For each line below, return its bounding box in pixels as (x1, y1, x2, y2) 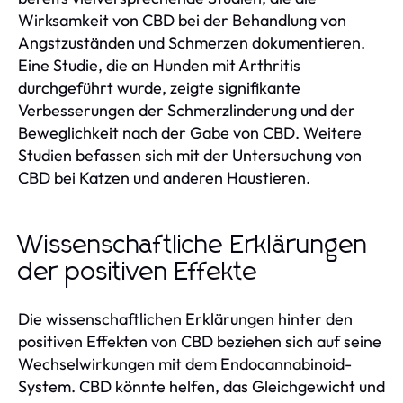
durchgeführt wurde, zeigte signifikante (18, 76, 300, 98)
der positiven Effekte (18, 259, 258, 285)
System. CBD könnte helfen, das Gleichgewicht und (18, 375, 385, 397)
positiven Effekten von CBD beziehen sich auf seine (18, 330, 381, 352)
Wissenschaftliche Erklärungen (18, 232, 368, 258)
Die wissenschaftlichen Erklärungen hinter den (18, 308, 353, 329)
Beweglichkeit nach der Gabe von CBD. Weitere (18, 121, 362, 143)
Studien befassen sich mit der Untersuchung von (18, 144, 362, 166)
